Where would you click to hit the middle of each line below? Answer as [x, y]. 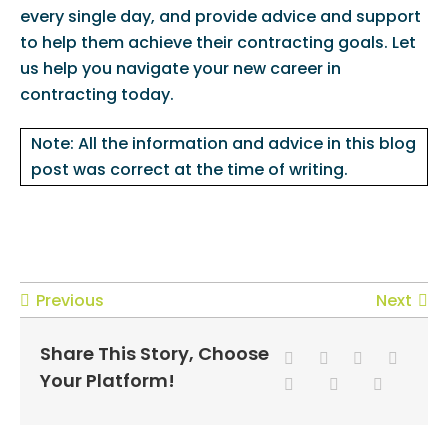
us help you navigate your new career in [180, 69]
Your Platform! [107, 380]
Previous [69, 300]
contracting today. [96, 95]
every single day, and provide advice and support [220, 17]
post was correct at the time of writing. [189, 170]
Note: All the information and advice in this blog [223, 144]
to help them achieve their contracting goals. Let [217, 43]
